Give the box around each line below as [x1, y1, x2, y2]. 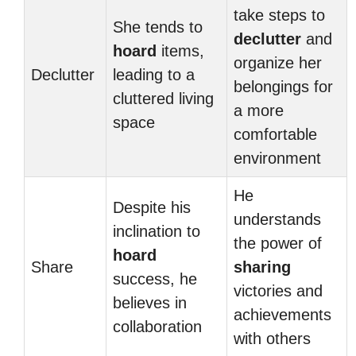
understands [234, 211, 321, 228]
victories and [234, 282, 323, 300]
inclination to [113, 222, 200, 240]
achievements [234, 306, 331, 323]
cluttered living [113, 90, 214, 107]
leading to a [113, 66, 195, 83]
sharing [234, 258, 291, 276]
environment [234, 149, 321, 167]
